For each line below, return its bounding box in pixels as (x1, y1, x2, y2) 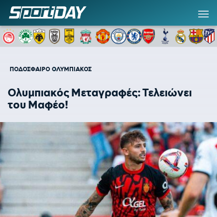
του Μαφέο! (8, 98, 68, 112)
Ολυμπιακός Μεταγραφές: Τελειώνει (8, 86, 192, 100)
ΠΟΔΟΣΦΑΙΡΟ (10, 65, 50, 73)
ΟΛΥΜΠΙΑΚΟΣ (52, 65, 92, 73)
